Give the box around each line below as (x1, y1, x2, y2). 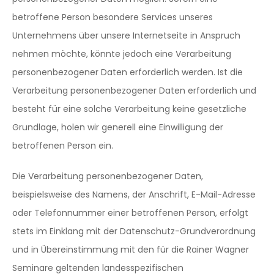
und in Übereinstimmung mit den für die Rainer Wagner (12, 243, 249, 256)
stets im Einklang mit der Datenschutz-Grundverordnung (12, 225, 256, 237)
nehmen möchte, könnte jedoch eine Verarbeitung (12, 48, 231, 60)
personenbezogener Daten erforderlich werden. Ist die (12, 66, 243, 78)
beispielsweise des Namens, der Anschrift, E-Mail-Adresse (12, 188, 256, 201)
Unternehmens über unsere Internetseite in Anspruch (12, 29, 240, 42)
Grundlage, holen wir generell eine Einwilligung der (12, 121, 223, 133)
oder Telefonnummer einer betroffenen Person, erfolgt (12, 207, 248, 219)
